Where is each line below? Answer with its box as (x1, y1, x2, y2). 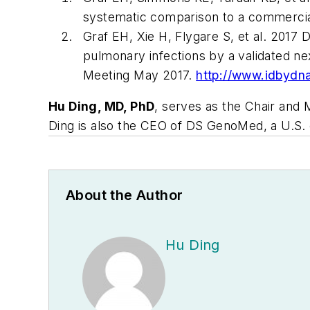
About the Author (66, 187, 183, 204)
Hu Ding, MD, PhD (48, 99, 155, 114)
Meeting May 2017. (83, 67, 197, 82)
